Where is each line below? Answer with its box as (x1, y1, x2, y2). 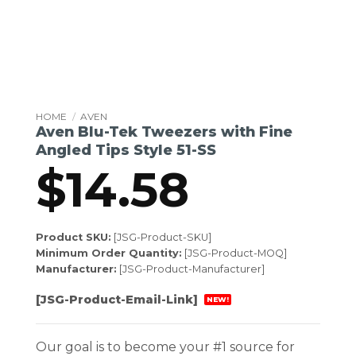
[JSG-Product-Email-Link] (36, 292, 201, 307)
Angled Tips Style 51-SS (36, 141, 216, 158)
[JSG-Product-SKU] (111, 230, 211, 243)
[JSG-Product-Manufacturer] (117, 262, 265, 275)
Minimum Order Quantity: (36, 246, 182, 259)
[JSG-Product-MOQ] (182, 246, 287, 259)
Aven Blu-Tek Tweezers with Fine (36, 123, 292, 140)
